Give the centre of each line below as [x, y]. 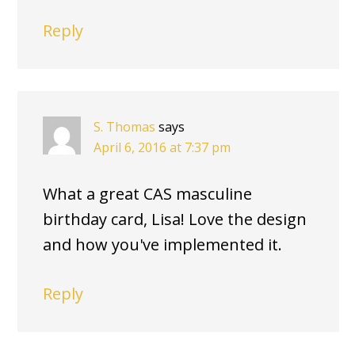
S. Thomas [124, 127]
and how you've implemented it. [162, 245]
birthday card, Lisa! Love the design [175, 219]
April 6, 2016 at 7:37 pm [162, 148]
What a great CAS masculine [147, 194]
